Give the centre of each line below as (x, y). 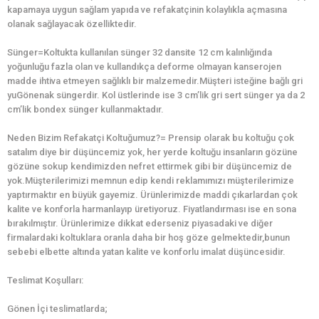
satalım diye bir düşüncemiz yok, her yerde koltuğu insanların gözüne (152, 152)
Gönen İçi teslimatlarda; (57, 309)
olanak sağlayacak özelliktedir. (72, 24)
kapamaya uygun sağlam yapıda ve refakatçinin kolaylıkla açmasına (147, 10)
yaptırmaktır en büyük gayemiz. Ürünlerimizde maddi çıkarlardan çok (152, 195)
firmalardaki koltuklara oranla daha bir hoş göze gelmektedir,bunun (148, 238)
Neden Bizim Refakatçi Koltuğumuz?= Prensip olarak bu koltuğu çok (151, 138)
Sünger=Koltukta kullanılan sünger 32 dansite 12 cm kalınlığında (140, 53)
